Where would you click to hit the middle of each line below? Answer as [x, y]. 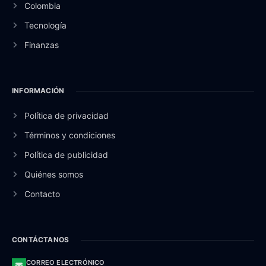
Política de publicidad [66, 155]
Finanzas [41, 45]
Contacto [42, 194]
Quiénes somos [53, 175]
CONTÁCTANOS [41, 240]
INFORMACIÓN [38, 91]
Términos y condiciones [69, 135]
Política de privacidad [66, 116]
